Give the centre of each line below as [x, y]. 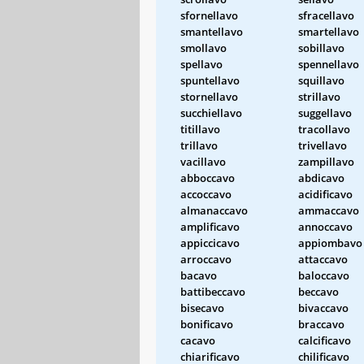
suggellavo [325, 113]
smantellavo [212, 31]
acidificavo [325, 194]
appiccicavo [210, 243]
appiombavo [330, 243]
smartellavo [329, 31]
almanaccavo [214, 210]
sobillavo [321, 48]
